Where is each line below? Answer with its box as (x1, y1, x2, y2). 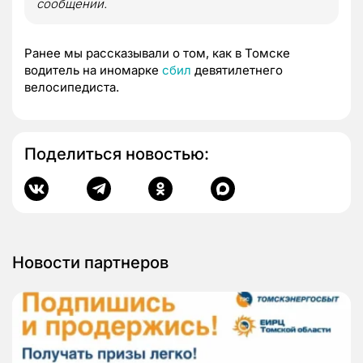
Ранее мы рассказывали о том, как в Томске (24, 45, 290, 61)
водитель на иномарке (24, 62, 162, 78)
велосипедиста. (24, 79, 119, 95)
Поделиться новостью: (24, 143, 209, 164)
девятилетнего (191, 62, 283, 78)
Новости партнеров (12, 252, 169, 272)
